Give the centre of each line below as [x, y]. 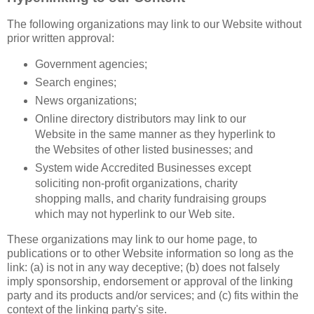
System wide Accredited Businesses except [143, 168]
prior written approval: [61, 38]
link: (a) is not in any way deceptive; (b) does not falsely [143, 268]
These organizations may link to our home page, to [132, 240]
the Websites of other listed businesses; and [144, 149]
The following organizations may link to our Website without [154, 24]
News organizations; [86, 100]
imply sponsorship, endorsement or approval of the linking [150, 282]
